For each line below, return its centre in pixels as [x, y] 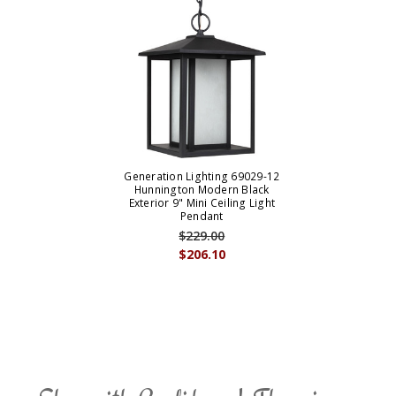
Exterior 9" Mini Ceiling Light [202, 203]
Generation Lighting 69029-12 [202, 177]
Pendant [202, 217]
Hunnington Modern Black [202, 190]
